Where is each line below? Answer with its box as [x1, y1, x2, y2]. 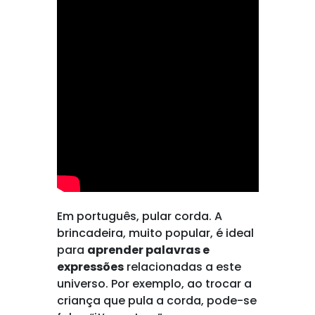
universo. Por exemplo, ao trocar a [56, 276, 252, 292]
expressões [56, 259, 124, 275]
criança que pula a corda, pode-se [56, 292, 257, 309]
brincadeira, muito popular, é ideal [56, 225, 254, 241]
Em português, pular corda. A [56, 208, 222, 224]
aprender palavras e [86, 242, 210, 258]
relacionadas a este [123, 259, 241, 275]
